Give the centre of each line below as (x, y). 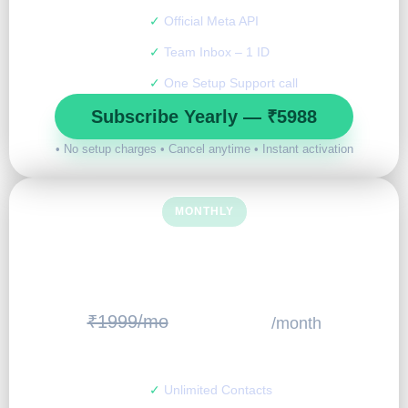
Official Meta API (211, 21)
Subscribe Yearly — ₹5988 (204, 117)
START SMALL (204, 246)
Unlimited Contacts (218, 390)
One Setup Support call (231, 83)
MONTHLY (204, 212)
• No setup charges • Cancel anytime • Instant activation (204, 149)
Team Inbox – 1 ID (217, 52)
